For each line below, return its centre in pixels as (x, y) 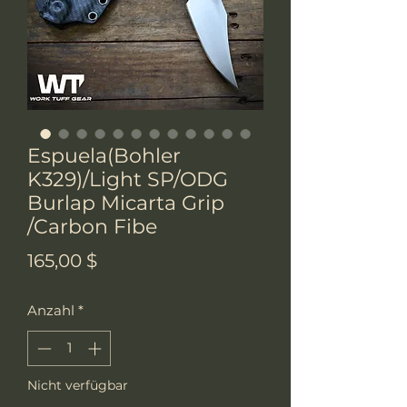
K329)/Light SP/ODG (128, 179)
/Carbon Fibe (92, 227)
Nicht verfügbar (78, 385)
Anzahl (51, 310)
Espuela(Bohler (104, 156)
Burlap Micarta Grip (126, 203)
